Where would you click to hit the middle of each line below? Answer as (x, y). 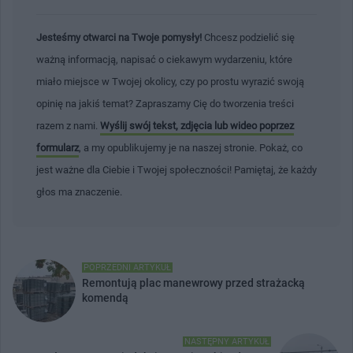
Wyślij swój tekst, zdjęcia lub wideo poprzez (197, 125)
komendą (105, 297)
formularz (58, 147)
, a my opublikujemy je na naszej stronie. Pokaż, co (191, 147)
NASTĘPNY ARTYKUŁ (227, 341)
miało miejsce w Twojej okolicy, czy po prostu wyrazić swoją (170, 81)
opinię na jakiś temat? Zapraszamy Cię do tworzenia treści (165, 103)
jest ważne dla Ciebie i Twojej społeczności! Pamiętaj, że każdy (176, 169)
